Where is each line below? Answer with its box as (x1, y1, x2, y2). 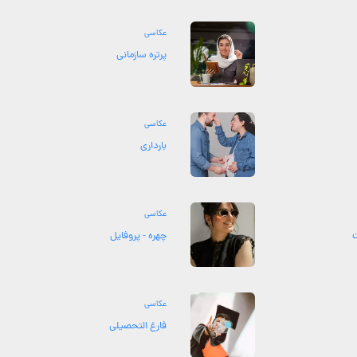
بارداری (139, 138, 167, 154)
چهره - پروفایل (109, 228, 167, 244)
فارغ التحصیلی (108, 319, 167, 335)
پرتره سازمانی (116, 48, 167, 64)
